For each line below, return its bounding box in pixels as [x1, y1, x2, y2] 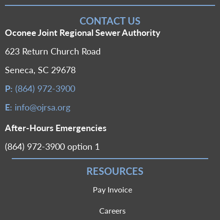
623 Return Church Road [5, 45, 101, 57]
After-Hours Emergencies [5, 121, 107, 134]
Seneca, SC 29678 [5, 63, 76, 76]
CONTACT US [80, 14, 140, 28]
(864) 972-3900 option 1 [5, 140, 100, 153]
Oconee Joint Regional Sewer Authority [5, 26, 161, 39]
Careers [99, 205, 126, 217]
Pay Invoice [93, 184, 132, 195]
